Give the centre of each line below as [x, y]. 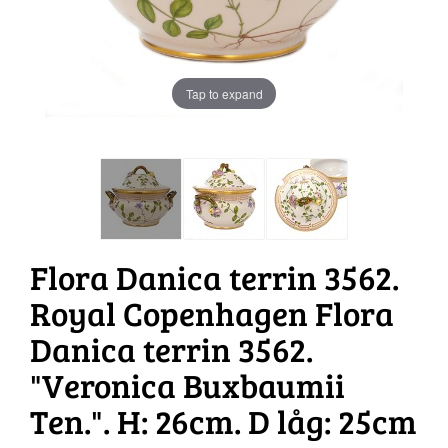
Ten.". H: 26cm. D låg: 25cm [223, 420]
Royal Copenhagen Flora [212, 312]
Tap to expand [224, 93]
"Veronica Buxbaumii [187, 384]
